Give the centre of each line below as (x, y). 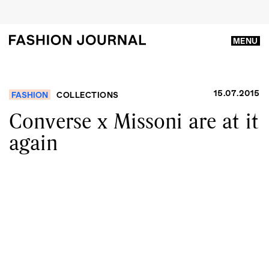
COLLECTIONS (88, 95)
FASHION (30, 95)
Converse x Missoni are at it (134, 121)
